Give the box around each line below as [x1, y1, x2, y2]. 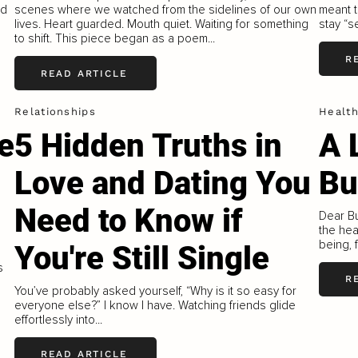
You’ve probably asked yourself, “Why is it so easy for [14, 283, 297, 298]
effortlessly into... [14, 312, 103, 327]
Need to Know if [14, 202, 244, 240]
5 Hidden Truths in [14, 127, 283, 165]
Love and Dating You [14, 165, 312, 202]
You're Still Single [14, 240, 270, 277]
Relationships [14, 105, 96, 118]
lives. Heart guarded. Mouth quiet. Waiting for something [14, 17, 309, 32]
